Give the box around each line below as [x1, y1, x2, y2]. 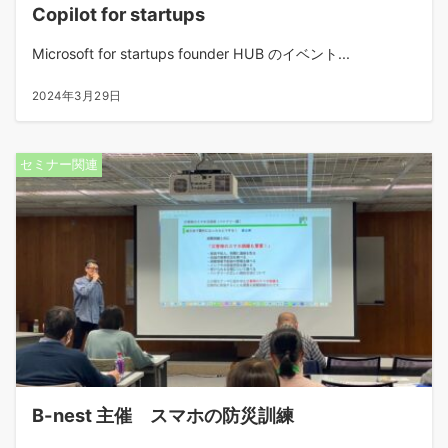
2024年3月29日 [32, 89, 122, 103]
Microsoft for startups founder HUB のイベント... [32, 45, 350, 62]
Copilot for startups [32, 3, 205, 25]
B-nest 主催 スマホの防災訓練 [32, 404, 294, 426]
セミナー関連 [20, 157, 98, 172]
